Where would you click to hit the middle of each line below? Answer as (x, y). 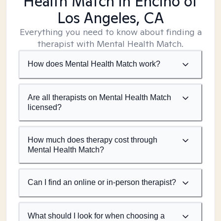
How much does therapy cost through (92, 140)
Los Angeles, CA (110, 18)
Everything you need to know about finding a (110, 32)
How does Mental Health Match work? (94, 64)
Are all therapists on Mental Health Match (99, 97)
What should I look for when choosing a (96, 216)
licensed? (45, 107)
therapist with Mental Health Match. (110, 44)
